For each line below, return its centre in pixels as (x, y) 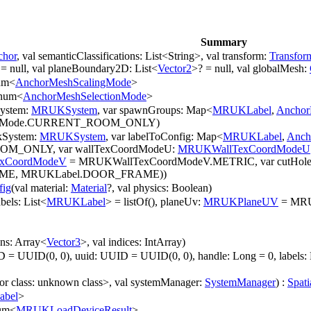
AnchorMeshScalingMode (73, 83)
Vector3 (64, 242)
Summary (224, 42)
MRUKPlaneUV (241, 202)
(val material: (41, 188)
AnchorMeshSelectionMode (85, 96)
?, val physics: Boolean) (159, 188)
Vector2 (175, 69)
